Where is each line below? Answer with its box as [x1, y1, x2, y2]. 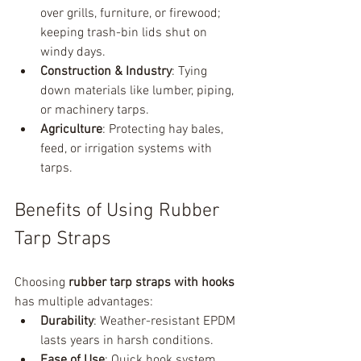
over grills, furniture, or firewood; [40, 6, 224, 22]
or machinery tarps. [40, 102, 149, 118]
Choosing [15, 275, 68, 291]
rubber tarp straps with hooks [68, 275, 234, 291]
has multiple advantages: [15, 294, 153, 310]
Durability [40, 313, 93, 330]
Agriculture [40, 122, 102, 138]
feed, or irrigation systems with [40, 141, 215, 157]
